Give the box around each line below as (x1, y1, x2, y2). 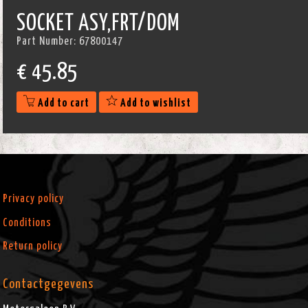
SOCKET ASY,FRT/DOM (16, 13, 181, 35)
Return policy (3, 240, 63, 252)
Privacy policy (3, 193, 65, 205)
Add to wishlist (118, 98, 192, 109)
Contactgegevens (3, 278, 94, 291)
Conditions (3, 217, 52, 228)
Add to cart (36, 98, 90, 109)
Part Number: (16, 36, 80, 47)
